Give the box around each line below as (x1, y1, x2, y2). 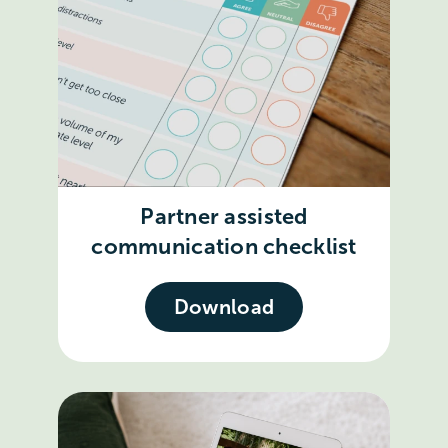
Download (173, 296, 275, 319)
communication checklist (91, 234, 357, 260)
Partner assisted (140, 204, 308, 230)
